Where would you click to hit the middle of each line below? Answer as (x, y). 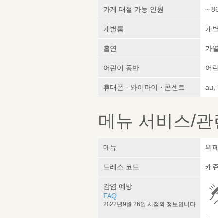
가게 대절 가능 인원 (133, 9)
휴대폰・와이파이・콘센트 (144, 87)
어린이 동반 (121, 68)
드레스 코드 (121, 167)
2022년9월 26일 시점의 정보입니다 (149, 205)
